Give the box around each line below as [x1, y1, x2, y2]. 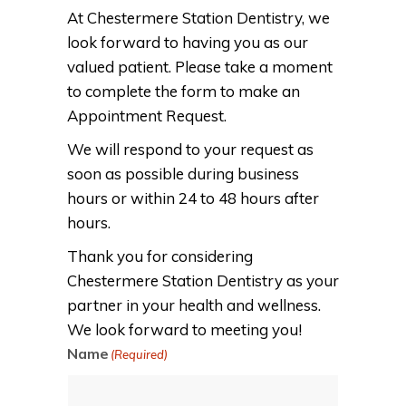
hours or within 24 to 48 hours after [67, 188, 319, 208]
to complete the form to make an [67, 82, 300, 101]
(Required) [111, 347, 168, 362]
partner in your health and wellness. [67, 295, 321, 315]
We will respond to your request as [67, 140, 314, 159]
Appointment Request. [67, 106, 227, 126]
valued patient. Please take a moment [67, 57, 333, 77]
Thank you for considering [67, 246, 253, 266]
